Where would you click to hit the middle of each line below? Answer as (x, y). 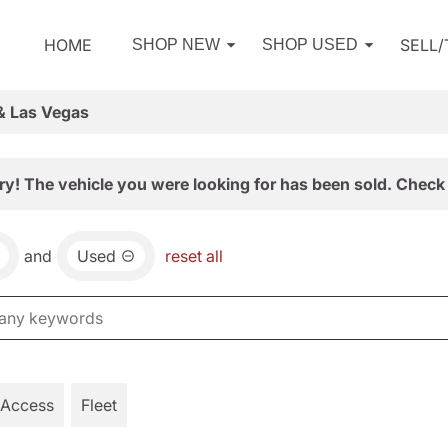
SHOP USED (310, 44)
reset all (194, 256)
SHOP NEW (176, 44)
